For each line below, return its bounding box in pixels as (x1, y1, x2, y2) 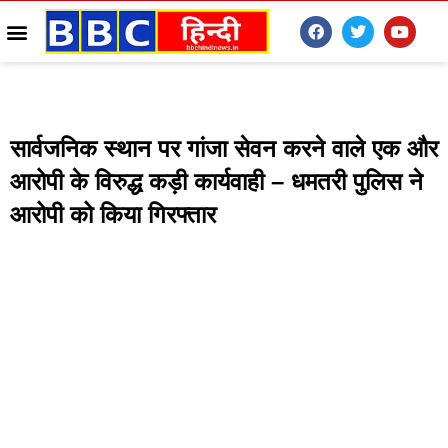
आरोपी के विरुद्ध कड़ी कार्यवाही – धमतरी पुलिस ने (10, 168, 423, 195)
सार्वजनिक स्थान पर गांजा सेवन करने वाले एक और (10, 135, 438, 162)
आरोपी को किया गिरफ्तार (10, 201, 216, 228)
